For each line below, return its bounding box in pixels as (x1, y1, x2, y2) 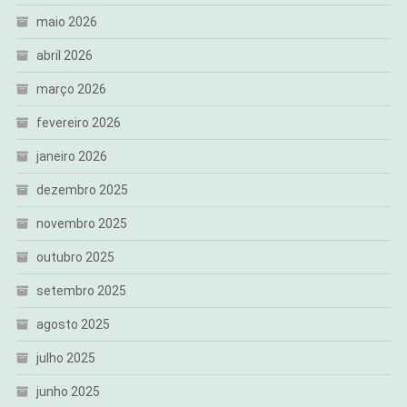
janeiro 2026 (35, 149, 107, 164)
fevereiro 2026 (35, 115, 121, 131)
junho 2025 (35, 384, 100, 400)
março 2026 (35, 82, 106, 97)
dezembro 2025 (35, 183, 128, 198)
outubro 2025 (35, 250, 114, 265)
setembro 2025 (35, 283, 126, 299)
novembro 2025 (35, 216, 127, 232)
